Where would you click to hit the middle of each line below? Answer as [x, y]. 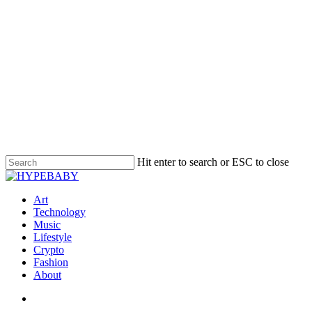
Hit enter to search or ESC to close [213, 162]
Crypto [49, 250]
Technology [60, 212]
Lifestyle [53, 237]
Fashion [51, 262]
